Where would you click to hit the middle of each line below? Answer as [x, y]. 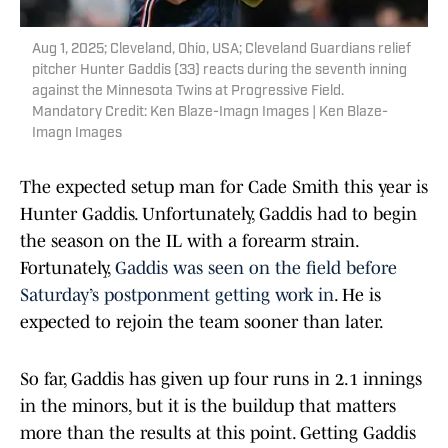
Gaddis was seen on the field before [256, 268]
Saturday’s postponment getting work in [177, 295]
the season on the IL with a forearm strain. [189, 241]
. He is [357, 295]
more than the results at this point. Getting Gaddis [218, 433]
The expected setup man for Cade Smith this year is [224, 187]
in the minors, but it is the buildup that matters [208, 406]
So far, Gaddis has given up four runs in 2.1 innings [221, 379]
